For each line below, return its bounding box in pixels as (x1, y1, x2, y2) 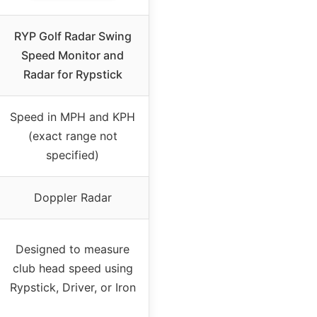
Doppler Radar (33, 190, 112, 204)
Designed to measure (16, 241, 129, 256)
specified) (46, 147, 99, 162)
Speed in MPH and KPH (10, 109, 135, 124)
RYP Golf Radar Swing (13, 28, 132, 43)
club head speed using (12, 260, 133, 275)
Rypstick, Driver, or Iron (9, 279, 136, 294)
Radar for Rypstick (23, 67, 122, 81)
